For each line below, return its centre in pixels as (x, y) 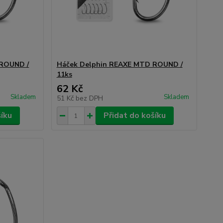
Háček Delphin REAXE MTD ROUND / (119, 64)
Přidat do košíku (134, 115)
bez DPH (89, 98)
